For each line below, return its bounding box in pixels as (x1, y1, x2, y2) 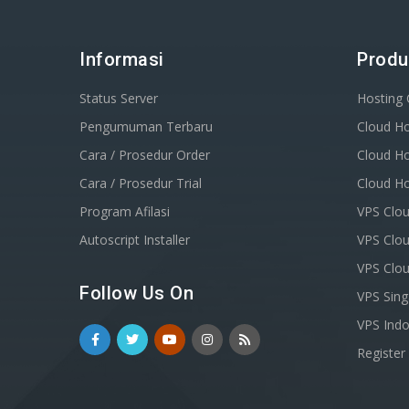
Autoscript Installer (79, 231, 190, 249)
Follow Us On (79, 282, 194, 305)
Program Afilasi (79, 203, 170, 221)
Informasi (79, 48, 164, 71)
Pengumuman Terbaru (79, 118, 213, 136)
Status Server (79, 89, 158, 108)
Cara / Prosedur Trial (79, 174, 202, 193)
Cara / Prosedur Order (79, 146, 210, 164)
